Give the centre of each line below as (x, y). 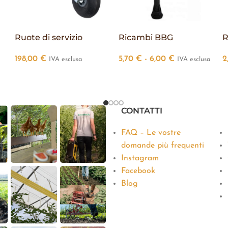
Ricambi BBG (146, 38)
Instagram (140, 159)
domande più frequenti (162, 146)
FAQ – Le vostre (151, 133)
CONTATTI (141, 111)
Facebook (138, 171)
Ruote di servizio (49, 38)
